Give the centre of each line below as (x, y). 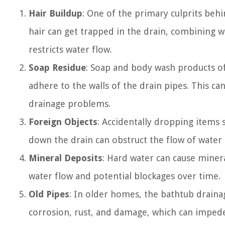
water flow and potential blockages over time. (125, 176)
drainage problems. (70, 104)
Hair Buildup (55, 13)
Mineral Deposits (66, 158)
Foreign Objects (63, 122)
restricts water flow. (70, 49)
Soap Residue (57, 68)
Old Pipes (49, 194)
